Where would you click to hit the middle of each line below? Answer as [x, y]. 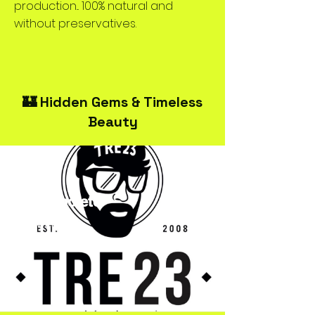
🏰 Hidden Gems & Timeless [112, 102]
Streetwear [34, 224]
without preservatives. [75, 24]
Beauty [112, 122]
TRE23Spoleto [54, 202]
